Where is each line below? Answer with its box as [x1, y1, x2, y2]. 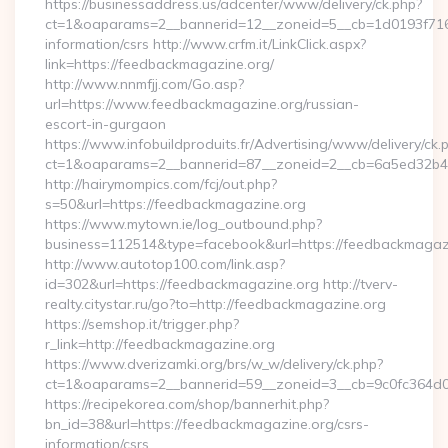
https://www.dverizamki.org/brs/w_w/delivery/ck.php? [45, 355, 383, 373]
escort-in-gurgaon [45, 115, 166, 133]
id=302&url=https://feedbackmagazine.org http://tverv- [45, 275, 398, 293]
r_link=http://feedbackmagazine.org [45, 335, 275, 353]
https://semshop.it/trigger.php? [45, 315, 239, 333]
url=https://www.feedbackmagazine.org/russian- [45, 95, 359, 113]
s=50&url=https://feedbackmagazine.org [45, 195, 306, 213]
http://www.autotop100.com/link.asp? [45, 255, 285, 273]
